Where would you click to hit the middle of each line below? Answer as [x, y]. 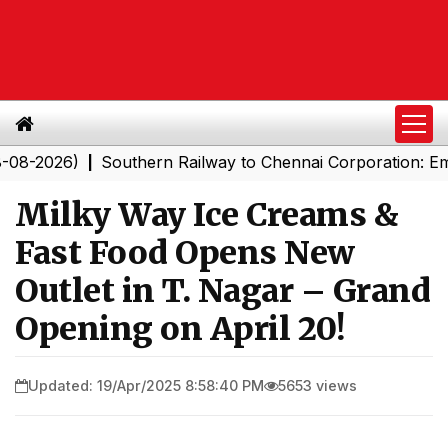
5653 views [317, 385]
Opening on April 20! [179, 329]
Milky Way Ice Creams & [206, 215]
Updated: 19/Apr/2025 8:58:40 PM [146, 385]
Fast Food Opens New [185, 253]
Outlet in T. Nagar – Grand [222, 291]
